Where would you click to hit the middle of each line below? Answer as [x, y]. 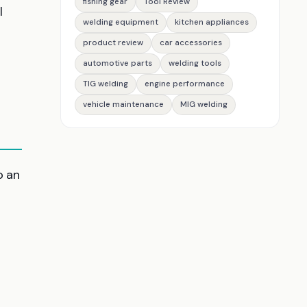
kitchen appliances [212, 22]
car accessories [191, 43]
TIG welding [106, 84]
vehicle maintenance [123, 105]
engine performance [185, 84]
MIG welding [204, 105]
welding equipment [121, 22]
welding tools [195, 63]
